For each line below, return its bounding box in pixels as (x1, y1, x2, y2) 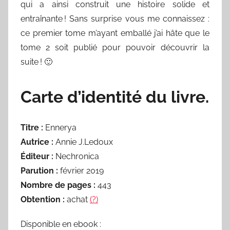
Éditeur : (21, 151, 53, 161)
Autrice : (21, 137, 53, 147)
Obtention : (21, 194, 65, 204)
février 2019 (58, 165, 104, 176)
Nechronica (53, 151, 99, 161)
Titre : (21, 122, 43, 132)
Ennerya (43, 122, 76, 132)
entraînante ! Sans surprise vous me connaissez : (21, 13, 209, 24)
